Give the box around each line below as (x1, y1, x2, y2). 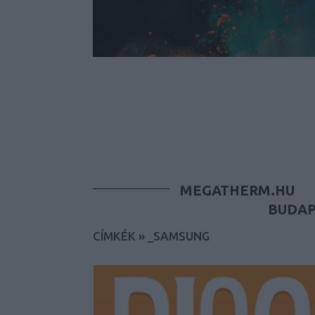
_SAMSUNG (148, 229, 210, 243)
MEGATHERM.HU (179, 182, 295, 198)
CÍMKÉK (93, 229, 136, 243)
